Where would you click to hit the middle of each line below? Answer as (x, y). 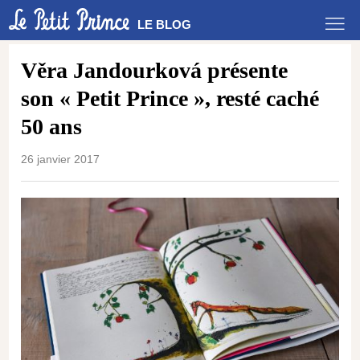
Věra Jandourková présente (155, 70)
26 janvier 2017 (61, 159)
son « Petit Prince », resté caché (170, 98)
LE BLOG (165, 25)
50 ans (55, 127)
